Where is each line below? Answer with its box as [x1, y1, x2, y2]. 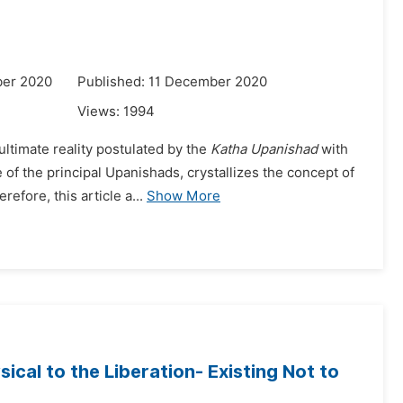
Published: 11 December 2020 [77, 74, 267, 90]
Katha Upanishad [210, 141, 318, 157]
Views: [77, 103, 123, 120]
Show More [147, 188, 220, 204]
